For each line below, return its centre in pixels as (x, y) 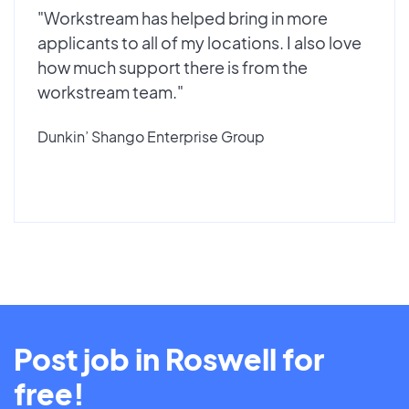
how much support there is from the (173, 67)
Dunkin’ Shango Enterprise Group (151, 136)
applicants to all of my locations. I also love (199, 42)
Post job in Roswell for (169, 358)
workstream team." (110, 91)
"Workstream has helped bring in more (183, 17)
